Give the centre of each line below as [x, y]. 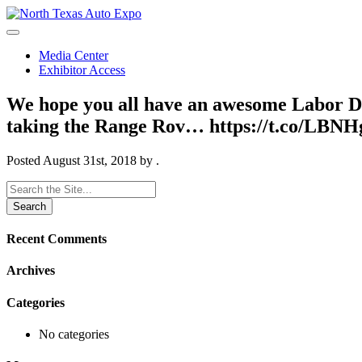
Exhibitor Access [82, 70]
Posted [25, 160]
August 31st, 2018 [90, 160]
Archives [31, 271]
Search [23, 187]
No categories [74, 334]
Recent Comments [57, 239]
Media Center [74, 55]
